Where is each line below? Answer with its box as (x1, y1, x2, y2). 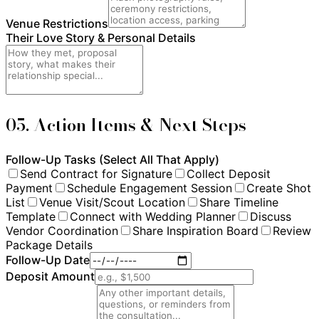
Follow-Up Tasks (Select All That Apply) (6, 152, 219, 167)
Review (273, 223, 311, 238)
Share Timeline (199, 194, 278, 209)
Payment (6, 180, 53, 195)
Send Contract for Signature (20, 166, 172, 181)
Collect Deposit (187, 166, 271, 181)
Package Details (6, 237, 93, 252)
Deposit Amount (6, 268, 95, 283)
